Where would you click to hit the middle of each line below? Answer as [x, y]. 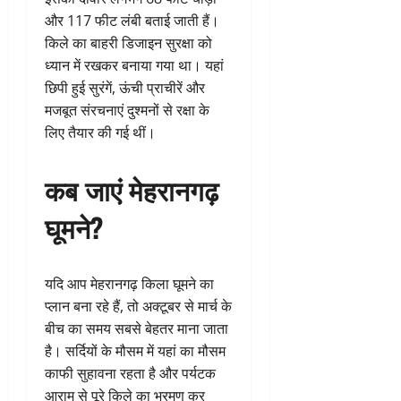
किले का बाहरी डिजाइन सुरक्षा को [128, 43]
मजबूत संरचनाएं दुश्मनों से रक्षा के [127, 110]
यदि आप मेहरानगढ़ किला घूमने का [129, 283]
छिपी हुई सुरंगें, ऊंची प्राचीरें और [125, 87]
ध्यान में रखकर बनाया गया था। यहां [134, 65]
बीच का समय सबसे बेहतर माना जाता [137, 328]
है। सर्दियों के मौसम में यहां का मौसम [135, 350]
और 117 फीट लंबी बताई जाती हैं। [132, 20]
